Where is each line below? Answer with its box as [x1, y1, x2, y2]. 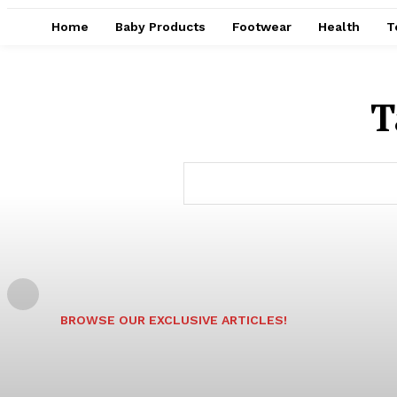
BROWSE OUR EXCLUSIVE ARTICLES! [60, 312, 287, 327]
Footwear [232, 19, 292, 34]
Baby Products [115, 19, 206, 34]
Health [318, 19, 360, 34]
